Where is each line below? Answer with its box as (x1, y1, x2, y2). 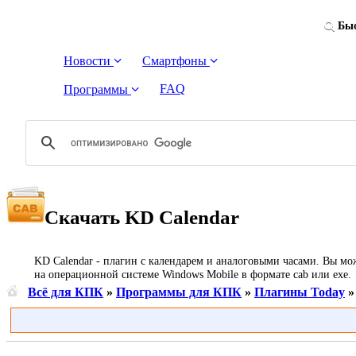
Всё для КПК (28, 285, 103, 300)
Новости (64, 54, 114, 68)
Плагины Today (254, 285, 345, 300)
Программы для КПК (116, 285, 242, 300)
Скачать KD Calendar (44, 206, 239, 228)
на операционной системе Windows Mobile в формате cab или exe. (34, 268, 351, 281)
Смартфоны (142, 54, 210, 68)
